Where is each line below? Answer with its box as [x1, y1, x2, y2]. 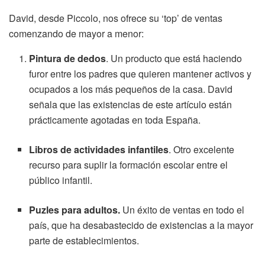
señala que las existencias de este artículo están [29, 98, 232, 112]
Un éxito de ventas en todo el [122, 203, 245, 217]
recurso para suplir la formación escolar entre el [29, 158, 228, 172]
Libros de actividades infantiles [29, 143, 169, 157]
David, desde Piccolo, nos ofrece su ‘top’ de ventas [9, 11, 222, 25]
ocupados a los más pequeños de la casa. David [29, 82, 233, 96]
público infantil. [29, 173, 93, 188]
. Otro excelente [169, 143, 235, 157]
